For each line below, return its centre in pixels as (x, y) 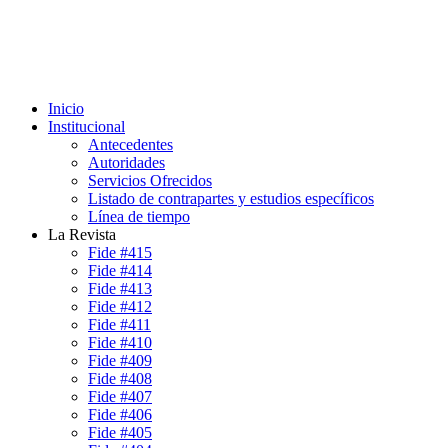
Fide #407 (120, 396)
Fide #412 (120, 306)
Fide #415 (120, 252)
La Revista (82, 234)
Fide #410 (120, 342)
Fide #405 (120, 432)
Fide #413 (120, 288)
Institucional (86, 126)
